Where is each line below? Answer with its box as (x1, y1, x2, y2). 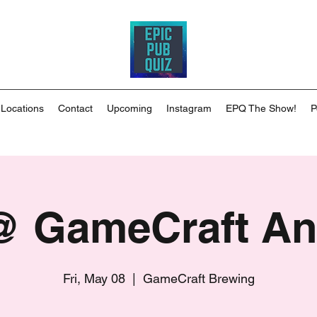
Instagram (166, 103, 212, 114)
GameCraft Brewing (142, 271, 255, 286)
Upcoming (107, 103, 152, 114)
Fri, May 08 (62, 271, 125, 286)
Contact (58, 103, 93, 114)
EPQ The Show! (226, 103, 296, 114)
